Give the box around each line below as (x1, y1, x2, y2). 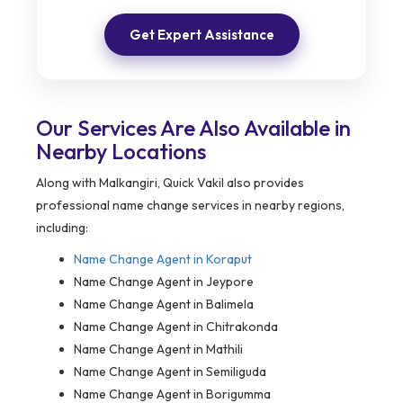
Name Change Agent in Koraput (74, 250, 252, 267)
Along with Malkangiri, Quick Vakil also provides (36, 174, 304, 191)
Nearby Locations (36, 137, 206, 165)
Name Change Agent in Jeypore (74, 273, 254, 290)
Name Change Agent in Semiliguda (74, 363, 266, 380)
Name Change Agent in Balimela (74, 295, 254, 312)
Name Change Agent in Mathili (74, 340, 243, 357)
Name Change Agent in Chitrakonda (74, 318, 278, 335)
